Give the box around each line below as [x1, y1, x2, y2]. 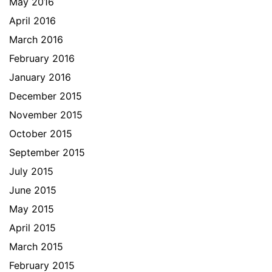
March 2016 [9, 33, 63, 46]
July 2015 [9, 165, 53, 177]
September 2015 [9, 146, 85, 158]
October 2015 [9, 127, 72, 140]
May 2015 [9, 203, 54, 215]
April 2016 [9, 15, 56, 27]
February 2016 [9, 52, 75, 64]
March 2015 [9, 240, 63, 253]
